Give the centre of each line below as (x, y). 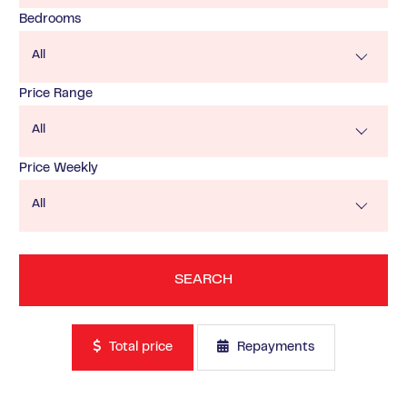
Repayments (274, 347)
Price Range (55, 94)
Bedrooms (50, 19)
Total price (139, 347)
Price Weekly (58, 168)
